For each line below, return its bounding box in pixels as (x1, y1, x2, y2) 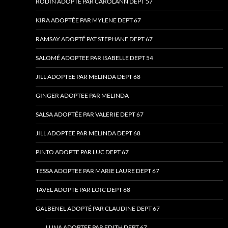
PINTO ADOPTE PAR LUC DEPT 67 (36, 148, 129, 156)
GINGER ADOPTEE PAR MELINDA (36, 92, 129, 100)
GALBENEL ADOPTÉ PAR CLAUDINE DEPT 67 (36, 205, 160, 213)
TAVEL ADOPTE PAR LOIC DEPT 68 (36, 186, 130, 194)
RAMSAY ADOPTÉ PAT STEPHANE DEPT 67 (36, 35, 153, 43)
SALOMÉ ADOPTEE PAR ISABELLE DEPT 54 (36, 54, 153, 62)
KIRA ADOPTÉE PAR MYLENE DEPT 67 (36, 16, 141, 24)
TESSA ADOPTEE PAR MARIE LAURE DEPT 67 (36, 167, 159, 175)
